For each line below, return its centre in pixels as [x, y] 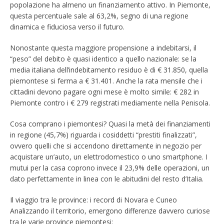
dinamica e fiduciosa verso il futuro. [67, 26]
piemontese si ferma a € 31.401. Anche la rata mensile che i [106, 80]
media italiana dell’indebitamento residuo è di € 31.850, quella [109, 69]
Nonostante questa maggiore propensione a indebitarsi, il [103, 47]
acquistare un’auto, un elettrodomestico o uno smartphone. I [109, 156]
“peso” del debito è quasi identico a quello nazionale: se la [103, 58]
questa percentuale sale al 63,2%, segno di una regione [99, 15]
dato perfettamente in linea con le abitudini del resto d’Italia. [107, 178]
